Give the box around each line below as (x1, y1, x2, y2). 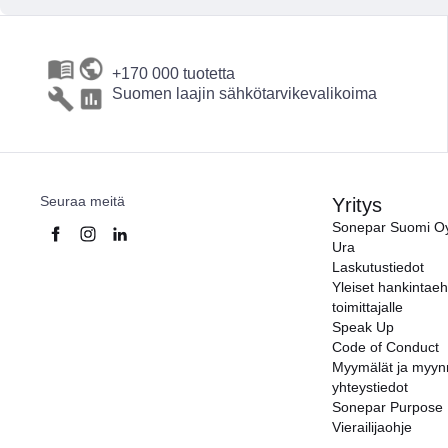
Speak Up (332, 319, 394, 335)
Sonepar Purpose (332, 399, 443, 415)
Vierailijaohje (332, 419, 412, 435)
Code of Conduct (332, 339, 439, 355)
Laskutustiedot (332, 259, 424, 275)
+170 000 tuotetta (112, 65, 235, 82)
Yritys (332, 194, 382, 216)
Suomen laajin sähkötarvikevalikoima (112, 85, 377, 102)
